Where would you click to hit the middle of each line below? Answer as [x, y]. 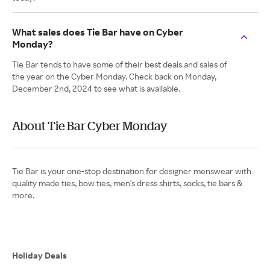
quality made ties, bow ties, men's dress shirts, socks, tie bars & [127, 183]
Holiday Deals [39, 255]
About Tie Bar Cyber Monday [90, 126]
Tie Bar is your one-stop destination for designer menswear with [132, 171]
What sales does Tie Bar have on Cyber [98, 32]
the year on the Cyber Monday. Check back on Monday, [114, 76]
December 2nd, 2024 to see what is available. [96, 88]
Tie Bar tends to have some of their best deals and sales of [120, 64]
